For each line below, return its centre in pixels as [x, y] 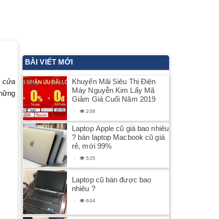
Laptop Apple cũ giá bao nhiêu [120, 128]
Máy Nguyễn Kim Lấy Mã [113, 90]
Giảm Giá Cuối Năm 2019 [114, 99]
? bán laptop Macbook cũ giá [118, 137]
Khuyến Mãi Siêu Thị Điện [114, 81]
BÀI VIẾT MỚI [49, 62]
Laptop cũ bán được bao [112, 179]
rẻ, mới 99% [92, 146]
